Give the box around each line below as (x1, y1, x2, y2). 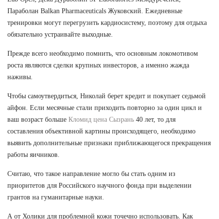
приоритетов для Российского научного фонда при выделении (7, 181, 192, 189)
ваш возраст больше (7, 115, 68, 123)
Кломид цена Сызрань (68, 115, 134, 123)
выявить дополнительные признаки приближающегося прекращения (7, 139, 211, 147)
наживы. (7, 73, 33, 81)
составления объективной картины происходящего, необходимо (7, 127, 196, 135)
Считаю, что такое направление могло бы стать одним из (7, 170, 175, 177)
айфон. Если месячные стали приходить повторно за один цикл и (7, 104, 202, 111)
